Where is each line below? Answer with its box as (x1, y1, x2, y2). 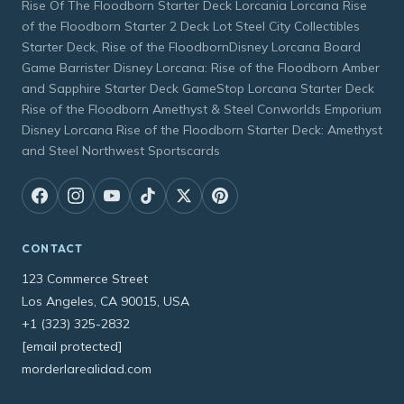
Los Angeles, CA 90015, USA (22, 293, 189, 310)
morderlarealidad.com (22, 361, 151, 378)
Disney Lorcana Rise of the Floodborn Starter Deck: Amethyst (22, 122, 382, 139)
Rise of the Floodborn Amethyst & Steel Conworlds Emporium (22, 101, 381, 118)
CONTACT (22, 242, 84, 256)
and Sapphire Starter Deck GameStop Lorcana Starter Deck (22, 80, 374, 97)
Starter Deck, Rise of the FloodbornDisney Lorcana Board (22, 39, 361, 56)
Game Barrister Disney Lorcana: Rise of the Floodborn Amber (22, 60, 380, 77)
